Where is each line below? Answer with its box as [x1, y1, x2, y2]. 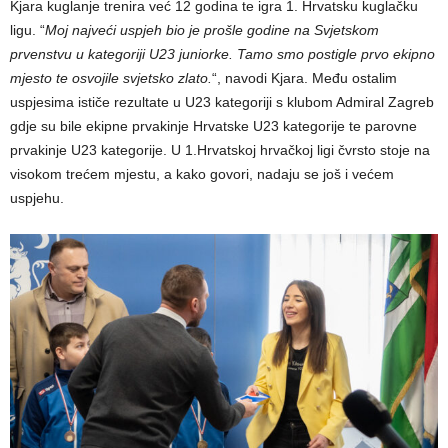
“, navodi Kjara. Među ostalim [212, 70, 397, 87]
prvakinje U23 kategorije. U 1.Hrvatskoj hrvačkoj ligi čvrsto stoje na [10, 142, 430, 159]
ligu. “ [10, 22, 45, 39]
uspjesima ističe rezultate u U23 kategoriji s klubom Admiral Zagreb [10, 94, 434, 111]
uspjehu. [10, 190, 64, 207]
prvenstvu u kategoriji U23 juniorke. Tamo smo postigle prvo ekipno [10, 46, 435, 63]
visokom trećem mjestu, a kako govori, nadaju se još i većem [10, 166, 394, 183]
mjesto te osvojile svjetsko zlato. [10, 70, 212, 87]
